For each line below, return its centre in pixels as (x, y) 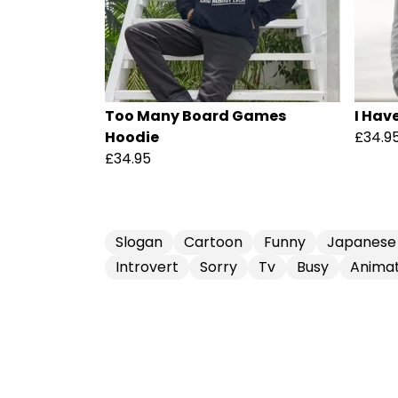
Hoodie (132, 138)
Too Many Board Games (195, 116)
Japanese (362, 243)
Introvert (147, 267)
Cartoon (213, 243)
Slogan (139, 243)
